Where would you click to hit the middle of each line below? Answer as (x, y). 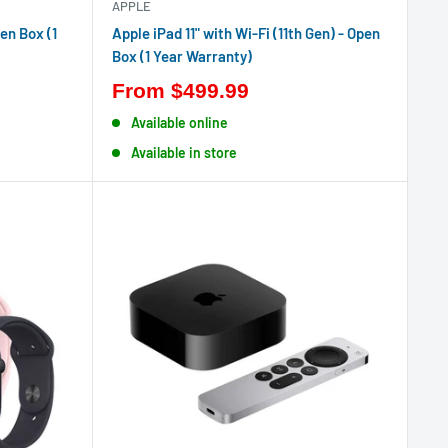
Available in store (184, 152)
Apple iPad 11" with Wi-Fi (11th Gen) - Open (245, 33)
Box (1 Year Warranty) (181, 56)
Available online (180, 122)
